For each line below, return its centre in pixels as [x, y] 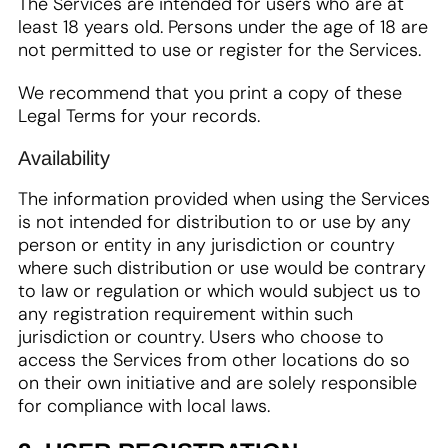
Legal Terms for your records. [139, 116]
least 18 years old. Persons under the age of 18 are [223, 27]
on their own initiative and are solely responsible [217, 383]
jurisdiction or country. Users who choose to [201, 337]
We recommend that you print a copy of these [210, 93]
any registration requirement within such [185, 314]
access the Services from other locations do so [214, 360]
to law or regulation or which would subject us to [219, 291]
